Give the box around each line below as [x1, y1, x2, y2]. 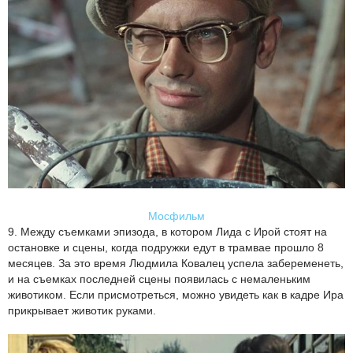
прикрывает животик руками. [8, 304, 156, 318]
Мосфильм [148, 210, 205, 223]
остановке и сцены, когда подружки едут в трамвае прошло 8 [8, 241, 324, 255]
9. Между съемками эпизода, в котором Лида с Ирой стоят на [8, 225, 327, 239]
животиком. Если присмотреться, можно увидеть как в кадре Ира [8, 288, 344, 302]
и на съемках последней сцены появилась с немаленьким [8, 273, 310, 286]
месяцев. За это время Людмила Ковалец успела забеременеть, [8, 257, 344, 270]
